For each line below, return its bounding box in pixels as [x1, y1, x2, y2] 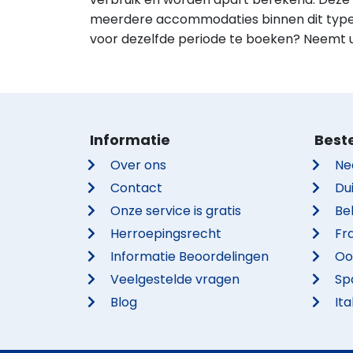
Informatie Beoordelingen [110, 247, 269, 266]
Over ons [110, 156, 167, 174]
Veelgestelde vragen [110, 270, 240, 288]
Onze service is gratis [110, 202, 242, 220]
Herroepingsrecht [110, 225, 222, 243]
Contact [110, 179, 163, 197]
